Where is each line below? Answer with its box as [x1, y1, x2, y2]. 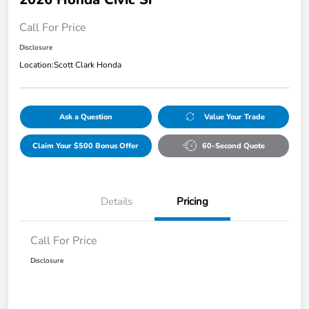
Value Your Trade [204, 111, 266, 122]
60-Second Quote [201, 140, 265, 151]
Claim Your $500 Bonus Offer [32, 140, 139, 151]
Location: [19, 59, 54, 70]
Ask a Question [59, 111, 112, 122]
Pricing [177, 194, 208, 208]
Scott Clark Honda [54, 59, 121, 70]
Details [101, 194, 132, 208]
